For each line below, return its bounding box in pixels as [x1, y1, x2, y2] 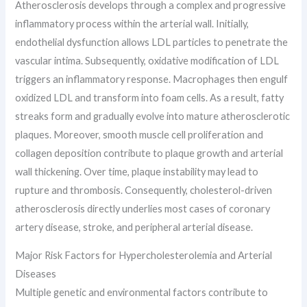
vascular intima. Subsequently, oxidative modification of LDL [15, 54, 280, 66]
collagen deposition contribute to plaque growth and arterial [15, 147, 284, 159]
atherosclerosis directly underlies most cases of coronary [15, 202, 271, 214]
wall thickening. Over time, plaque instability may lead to [15, 165, 259, 177]
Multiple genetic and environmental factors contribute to [15, 286, 269, 299]
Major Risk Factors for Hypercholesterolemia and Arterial [15, 249, 273, 262]
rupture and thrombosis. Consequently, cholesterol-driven [15, 184, 273, 196]
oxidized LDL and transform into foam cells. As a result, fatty [15, 91, 284, 103]
